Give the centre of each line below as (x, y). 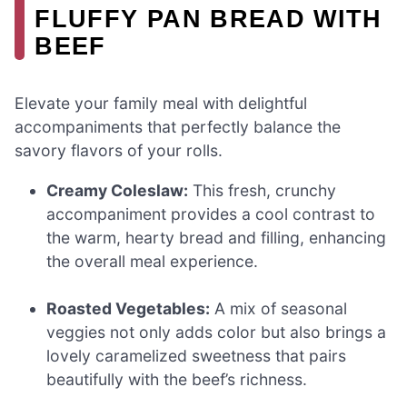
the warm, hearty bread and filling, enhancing (217, 237)
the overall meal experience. (153, 261)
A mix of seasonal (279, 308)
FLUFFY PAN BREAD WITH (208, 18)
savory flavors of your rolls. (119, 150)
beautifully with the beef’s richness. (177, 379)
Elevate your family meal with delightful (161, 103)
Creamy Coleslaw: (118, 190)
